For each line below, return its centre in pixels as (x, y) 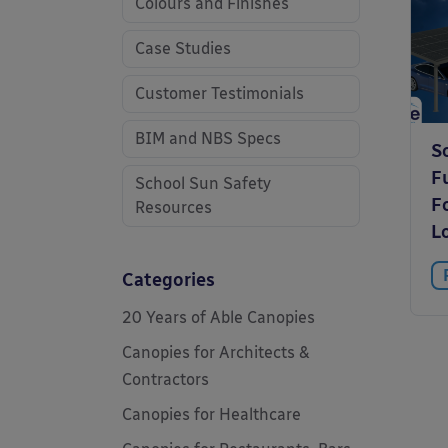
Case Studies (183, 48)
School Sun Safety (203, 183)
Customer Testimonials (219, 93)
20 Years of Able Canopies (218, 317)
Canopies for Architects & (216, 352)
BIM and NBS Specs (208, 138)
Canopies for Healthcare (211, 414)
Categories (168, 280)
